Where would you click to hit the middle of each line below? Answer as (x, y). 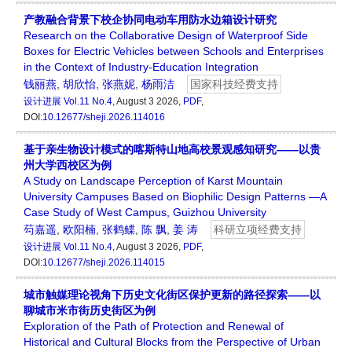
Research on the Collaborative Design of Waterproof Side (166, 36)
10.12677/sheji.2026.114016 (104, 117)
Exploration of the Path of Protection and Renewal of (154, 326)
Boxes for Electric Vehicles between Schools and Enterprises (174, 51)
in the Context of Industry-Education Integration (141, 67)
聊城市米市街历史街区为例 (90, 311)
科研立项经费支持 (258, 230)
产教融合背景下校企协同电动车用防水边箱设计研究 (150, 20)
